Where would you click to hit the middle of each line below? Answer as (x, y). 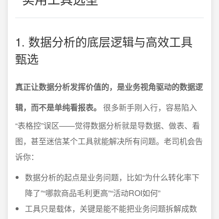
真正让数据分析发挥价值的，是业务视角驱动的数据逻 (109, 87)
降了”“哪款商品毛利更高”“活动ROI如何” (93, 193)
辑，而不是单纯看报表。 (58, 107)
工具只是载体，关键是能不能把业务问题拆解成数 (111, 208)
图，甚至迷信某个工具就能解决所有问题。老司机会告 (109, 141)
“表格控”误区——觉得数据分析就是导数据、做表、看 (108, 125)
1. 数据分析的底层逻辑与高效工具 (104, 41)
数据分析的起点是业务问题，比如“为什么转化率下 (112, 177)
